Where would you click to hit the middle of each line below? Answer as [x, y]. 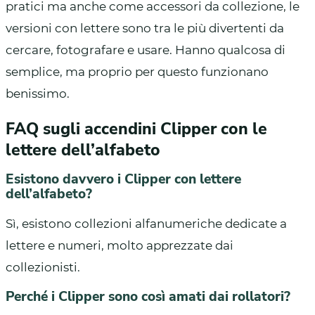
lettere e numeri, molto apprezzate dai [120, 245]
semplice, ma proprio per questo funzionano [137, 71]
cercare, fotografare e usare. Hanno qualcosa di [146, 50]
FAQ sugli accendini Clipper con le [136, 129]
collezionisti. [43, 267]
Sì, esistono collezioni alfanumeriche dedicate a [146, 223]
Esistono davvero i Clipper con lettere [123, 179]
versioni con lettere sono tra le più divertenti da [145, 28]
